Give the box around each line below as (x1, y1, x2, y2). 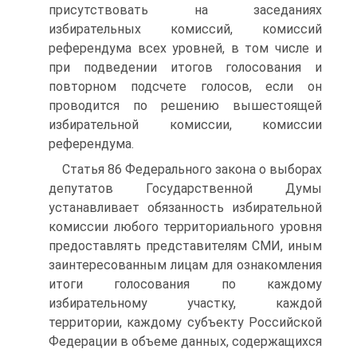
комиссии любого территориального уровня (49, 219, 322, 234)
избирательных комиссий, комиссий (49, 22, 322, 37)
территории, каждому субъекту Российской (49, 315, 322, 330)
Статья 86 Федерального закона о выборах (62, 162, 322, 177)
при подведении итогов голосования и (49, 60, 322, 75)
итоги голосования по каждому (49, 277, 322, 292)
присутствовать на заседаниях (49, 2, 322, 18)
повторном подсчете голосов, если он (49, 79, 322, 94)
